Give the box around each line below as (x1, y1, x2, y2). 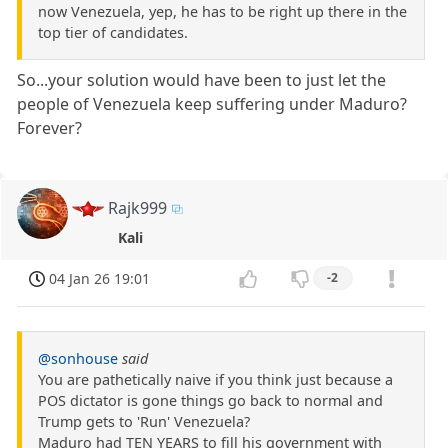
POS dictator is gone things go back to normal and (38, 391, 383, 411)
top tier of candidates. (38, 22, 188, 42)
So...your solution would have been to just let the (17, 68, 387, 91)
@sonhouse (38, 349, 118, 369)
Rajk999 (108, 196, 168, 219)
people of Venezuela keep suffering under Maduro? (17, 92, 408, 115)
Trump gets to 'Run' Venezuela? (38, 412, 250, 432)
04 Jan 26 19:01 (49, 269, 151, 289)
